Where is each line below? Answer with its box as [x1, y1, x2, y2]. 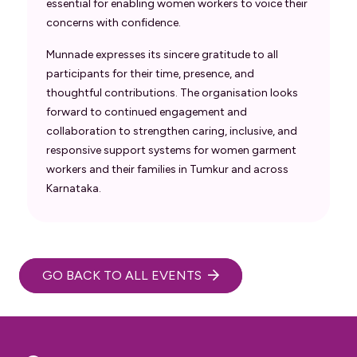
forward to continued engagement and [46, 104, 247, 119]
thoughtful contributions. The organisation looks [46, 85, 298, 100]
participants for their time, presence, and [46, 66, 254, 80]
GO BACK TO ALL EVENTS [41, 268, 202, 284]
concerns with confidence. [46, 15, 181, 29]
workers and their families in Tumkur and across [46, 162, 288, 176]
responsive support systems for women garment [46, 143, 296, 157]
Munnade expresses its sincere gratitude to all [46, 47, 278, 61]
